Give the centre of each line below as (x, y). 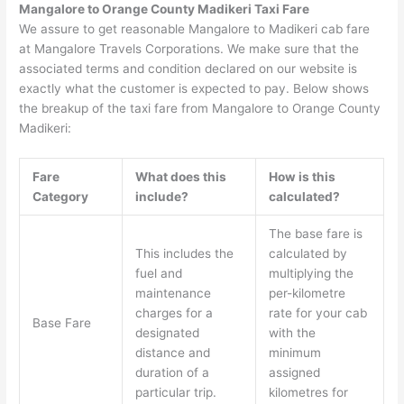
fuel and (158, 274)
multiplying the (311, 274)
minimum (294, 353)
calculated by (308, 254)
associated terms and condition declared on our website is (188, 69)
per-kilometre (307, 294)
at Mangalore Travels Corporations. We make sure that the (189, 49)
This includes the (184, 254)
